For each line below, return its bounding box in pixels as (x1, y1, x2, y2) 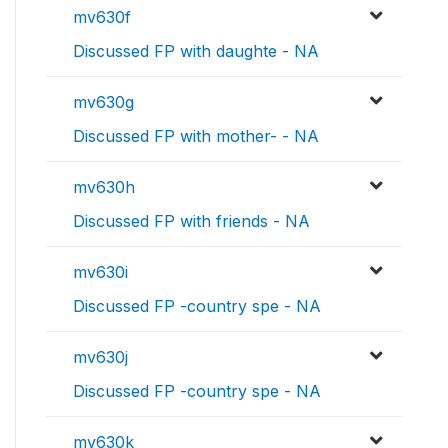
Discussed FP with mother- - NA (73, 126, 319, 147)
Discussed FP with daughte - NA (73, 41, 319, 62)
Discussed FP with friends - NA (73, 211, 310, 232)
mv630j (73, 347, 128, 368)
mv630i (73, 262, 128, 283)
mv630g (73, 92, 134, 113)
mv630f (73, 7, 131, 28)
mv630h (73, 177, 135, 198)
